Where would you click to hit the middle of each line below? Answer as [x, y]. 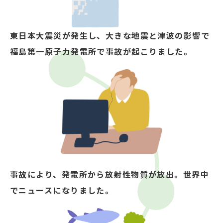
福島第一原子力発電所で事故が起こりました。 [101, 51]
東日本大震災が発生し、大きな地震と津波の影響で [110, 35]
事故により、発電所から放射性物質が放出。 [97, 174]
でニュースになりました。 [62, 190]
